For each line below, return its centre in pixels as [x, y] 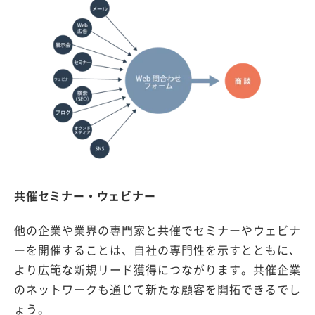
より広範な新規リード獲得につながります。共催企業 [157, 269]
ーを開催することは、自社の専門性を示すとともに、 [157, 249]
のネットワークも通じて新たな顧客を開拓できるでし [157, 289]
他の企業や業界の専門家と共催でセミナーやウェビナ [157, 230]
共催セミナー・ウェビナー [85, 195]
